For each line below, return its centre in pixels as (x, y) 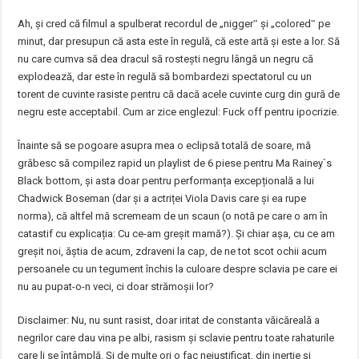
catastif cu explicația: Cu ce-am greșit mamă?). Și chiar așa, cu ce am (177, 234)
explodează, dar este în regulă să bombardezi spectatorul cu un (165, 77)
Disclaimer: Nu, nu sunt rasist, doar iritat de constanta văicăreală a (169, 320)
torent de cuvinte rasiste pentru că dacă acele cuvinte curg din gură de (179, 94)
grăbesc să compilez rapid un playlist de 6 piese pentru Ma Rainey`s (175, 163)
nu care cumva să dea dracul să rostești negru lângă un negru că (166, 59)
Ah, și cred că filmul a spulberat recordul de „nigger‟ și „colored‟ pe (174, 24)
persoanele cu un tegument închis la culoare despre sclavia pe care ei (178, 269)
